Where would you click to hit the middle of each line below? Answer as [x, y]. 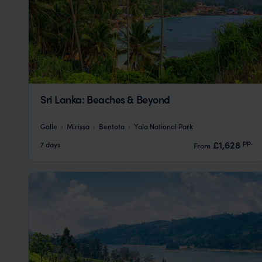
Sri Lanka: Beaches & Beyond [105, 99]
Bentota [112, 126]
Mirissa [78, 126]
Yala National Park [163, 126]
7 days [50, 144]
